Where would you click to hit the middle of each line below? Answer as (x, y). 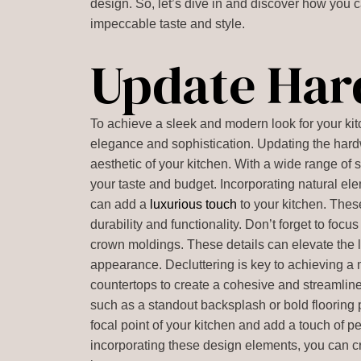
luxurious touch (194, 204)
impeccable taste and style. (168, 24)
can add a (120, 204)
